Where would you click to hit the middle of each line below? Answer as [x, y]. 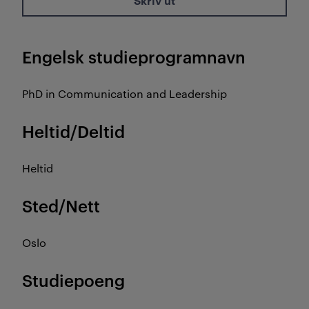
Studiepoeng [73, 280]
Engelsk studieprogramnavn [134, 57]
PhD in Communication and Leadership [124, 93]
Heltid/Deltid [73, 131]
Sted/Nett [61, 206]
